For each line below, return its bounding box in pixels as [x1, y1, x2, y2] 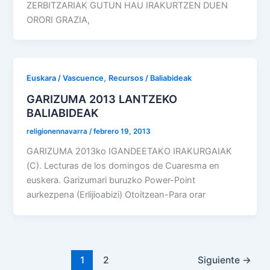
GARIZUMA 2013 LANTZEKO [27, 92, 178, 106]
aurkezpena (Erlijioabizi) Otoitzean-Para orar [27, 189, 206, 200]
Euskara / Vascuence [27, 74, 104, 83]
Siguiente [197, 254, 242, 266]
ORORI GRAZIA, [27, 14, 90, 25]
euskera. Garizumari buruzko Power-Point [27, 174, 196, 186]
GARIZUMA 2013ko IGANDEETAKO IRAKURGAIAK [27, 145, 233, 157]
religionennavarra [27, 127, 90, 136]
